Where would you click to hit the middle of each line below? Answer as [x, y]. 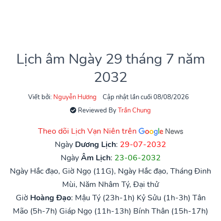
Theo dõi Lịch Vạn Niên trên [88, 131]
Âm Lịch [95, 158]
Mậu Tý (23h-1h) [105, 198]
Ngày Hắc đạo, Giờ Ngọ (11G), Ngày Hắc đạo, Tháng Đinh [110, 171]
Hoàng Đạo [50, 198]
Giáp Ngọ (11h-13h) [95, 211]
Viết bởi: [41, 97]
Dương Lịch [95, 144]
